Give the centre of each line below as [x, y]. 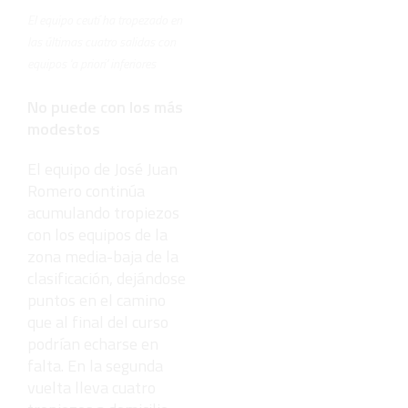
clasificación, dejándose [107, 278]
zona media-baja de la [103, 256]
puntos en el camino [97, 300]
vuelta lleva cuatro [92, 387]
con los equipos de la [97, 234]
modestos [64, 128]
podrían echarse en [93, 343]
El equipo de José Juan [102, 168]
